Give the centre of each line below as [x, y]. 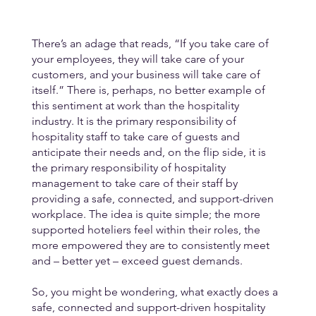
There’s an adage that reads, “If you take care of [151, 43]
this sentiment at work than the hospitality [136, 105]
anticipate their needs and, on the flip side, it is [150, 152]
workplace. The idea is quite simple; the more [147, 214]
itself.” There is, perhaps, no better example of [150, 90]
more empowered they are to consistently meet [152, 245]
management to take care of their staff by [136, 183]
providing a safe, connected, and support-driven [154, 198]
